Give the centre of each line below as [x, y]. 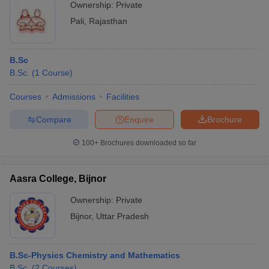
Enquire [139, 119]
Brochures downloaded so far [147, 143]
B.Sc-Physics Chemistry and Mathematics [95, 255]
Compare [53, 119]
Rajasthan [108, 21]
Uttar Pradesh [122, 216]
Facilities [123, 97]
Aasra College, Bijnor [58, 179]
